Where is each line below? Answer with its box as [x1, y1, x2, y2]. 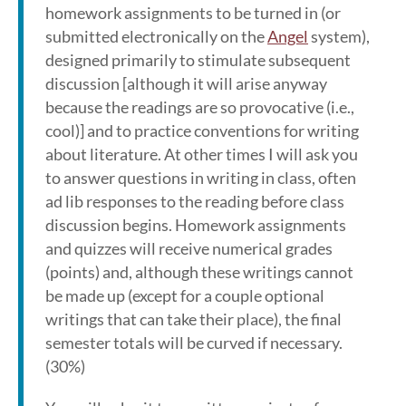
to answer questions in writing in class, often [45, 168, 356, 188]
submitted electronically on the [45, 26, 267, 46]
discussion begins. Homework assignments [45, 215, 346, 235]
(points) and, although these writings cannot [45, 262, 353, 282]
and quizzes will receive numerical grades [45, 238, 333, 258]
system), [308, 26, 370, 46]
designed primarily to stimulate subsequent [45, 50, 351, 70]
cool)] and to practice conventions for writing [45, 121, 359, 140]
